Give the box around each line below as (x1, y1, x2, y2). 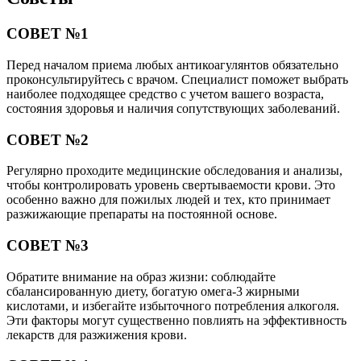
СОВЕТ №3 (6, 236, 89, 254)
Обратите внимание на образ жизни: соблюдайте (6, 269, 276, 284)
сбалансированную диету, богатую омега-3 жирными (6, 284, 300, 298)
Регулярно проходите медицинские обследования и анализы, (6, 164, 342, 178)
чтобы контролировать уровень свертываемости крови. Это (6, 178, 335, 193)
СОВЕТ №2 (6, 131, 89, 148)
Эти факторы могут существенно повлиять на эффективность (6, 313, 346, 327)
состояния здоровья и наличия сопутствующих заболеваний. (6, 101, 340, 115)
